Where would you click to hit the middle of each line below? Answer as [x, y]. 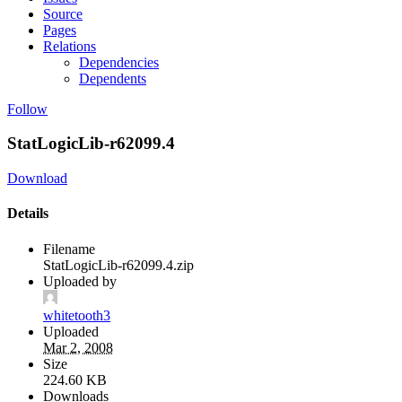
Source [63, 13]
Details [28, 214]
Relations [70, 46]
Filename [69, 249]
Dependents [113, 78]
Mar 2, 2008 [78, 347]
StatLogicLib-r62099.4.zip [118, 265]
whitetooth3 [77, 315]
